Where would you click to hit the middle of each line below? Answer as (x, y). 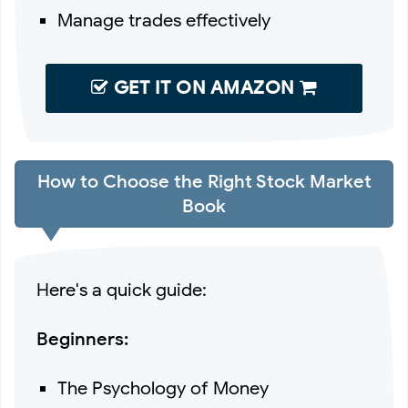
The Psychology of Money (163, 389)
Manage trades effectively (164, 21)
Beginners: (82, 340)
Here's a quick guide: (122, 291)
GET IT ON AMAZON (204, 88)
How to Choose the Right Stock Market (204, 182)
